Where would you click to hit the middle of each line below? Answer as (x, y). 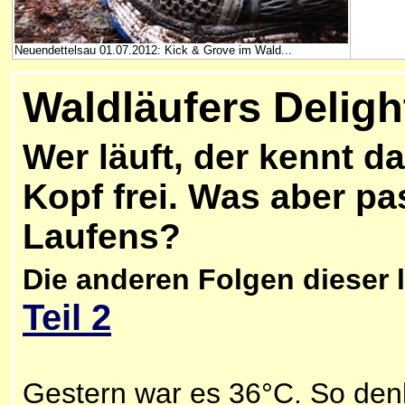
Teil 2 (67, 318)
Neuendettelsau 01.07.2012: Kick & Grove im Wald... (153, 50)
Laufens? (102, 237)
